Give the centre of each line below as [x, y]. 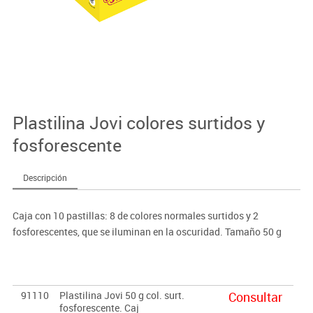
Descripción [45, 177]
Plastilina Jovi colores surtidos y [139, 122]
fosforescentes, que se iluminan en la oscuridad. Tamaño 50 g [147, 231]
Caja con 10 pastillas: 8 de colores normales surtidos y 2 [135, 215]
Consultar [255, 297]
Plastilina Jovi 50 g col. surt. [122, 295]
